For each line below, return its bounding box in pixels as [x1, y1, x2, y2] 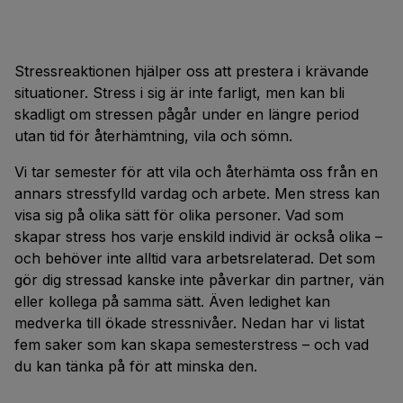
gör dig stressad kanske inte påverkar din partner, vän [14, 271, 384, 289]
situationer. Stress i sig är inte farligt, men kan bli [14, 84, 345, 102]
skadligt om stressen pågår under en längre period [14, 105, 359, 123]
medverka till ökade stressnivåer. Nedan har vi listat [14, 314, 364, 332]
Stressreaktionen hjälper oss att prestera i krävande [14, 62, 369, 80]
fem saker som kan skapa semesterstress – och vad [14, 336, 369, 354]
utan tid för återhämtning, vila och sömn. [14, 127, 292, 145]
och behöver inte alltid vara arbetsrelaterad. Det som [14, 249, 375, 267]
